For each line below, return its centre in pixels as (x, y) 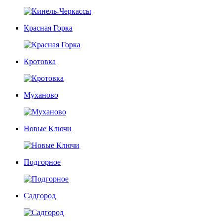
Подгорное (42, 162)
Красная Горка (48, 28)
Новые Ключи (48, 129)
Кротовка (40, 61)
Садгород (40, 196)
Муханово (41, 95)
